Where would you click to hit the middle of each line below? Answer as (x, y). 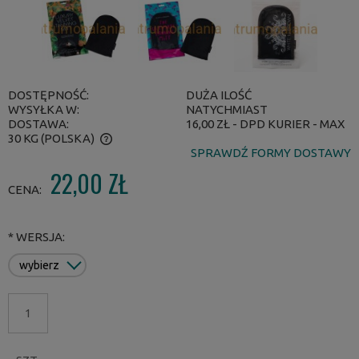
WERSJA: (39, 236)
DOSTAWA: (38, 123)
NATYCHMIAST (226, 109)
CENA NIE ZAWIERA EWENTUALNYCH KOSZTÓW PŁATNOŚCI (168, 154)
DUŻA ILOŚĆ (218, 95)
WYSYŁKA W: (44, 109)
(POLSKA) (68, 138)
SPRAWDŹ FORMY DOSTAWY (271, 152)
